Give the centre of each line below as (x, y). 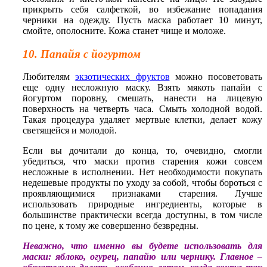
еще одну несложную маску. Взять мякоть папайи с (142, 88)
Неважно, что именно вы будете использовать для (142, 246)
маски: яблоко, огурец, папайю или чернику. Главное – (142, 257)
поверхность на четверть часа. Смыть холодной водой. (142, 109)
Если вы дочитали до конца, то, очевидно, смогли (142, 151)
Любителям (49, 77)
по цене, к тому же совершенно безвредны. (111, 226)
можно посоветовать (216, 77)
